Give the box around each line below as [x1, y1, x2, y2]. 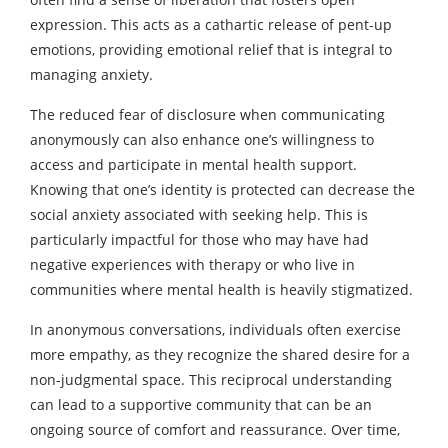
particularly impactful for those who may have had [30, 229, 369, 249]
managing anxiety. [30, 64, 153, 84]
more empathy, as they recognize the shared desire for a [30, 344, 410, 364]
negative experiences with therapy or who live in [30, 254, 355, 274]
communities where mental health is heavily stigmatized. [30, 279, 413, 299]
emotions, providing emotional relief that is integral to [30, 39, 392, 59]
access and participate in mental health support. [30, 154, 357, 174]
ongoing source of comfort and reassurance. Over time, [30, 419, 400, 439]
